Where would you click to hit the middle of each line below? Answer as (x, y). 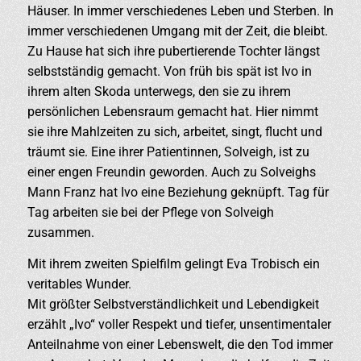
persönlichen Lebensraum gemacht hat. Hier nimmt (172, 112)
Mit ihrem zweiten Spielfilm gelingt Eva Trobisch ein (173, 263)
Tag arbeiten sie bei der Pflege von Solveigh (150, 213)
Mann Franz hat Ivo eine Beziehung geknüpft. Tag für (178, 193)
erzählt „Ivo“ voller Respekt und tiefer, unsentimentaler (179, 324)
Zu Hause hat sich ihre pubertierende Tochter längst (173, 52)
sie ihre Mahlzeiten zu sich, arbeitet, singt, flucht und (174, 132)
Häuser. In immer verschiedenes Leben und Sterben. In (180, 11)
